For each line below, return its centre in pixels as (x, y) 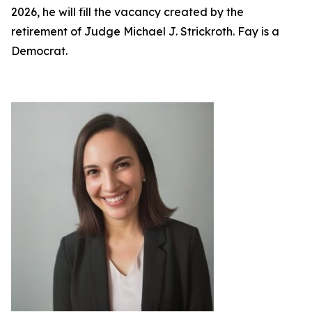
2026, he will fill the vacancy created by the (127, 12)
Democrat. (39, 51)
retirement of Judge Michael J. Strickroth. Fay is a (145, 31)
